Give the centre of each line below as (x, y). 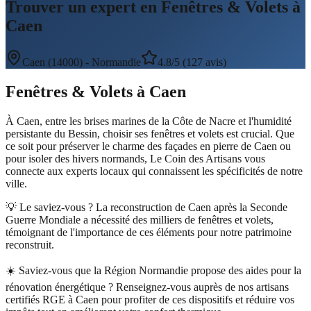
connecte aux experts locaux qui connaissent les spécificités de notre (154, 171)
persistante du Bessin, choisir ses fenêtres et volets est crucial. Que (150, 133)
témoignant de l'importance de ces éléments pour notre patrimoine (149, 232)
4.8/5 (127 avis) (192, 62)
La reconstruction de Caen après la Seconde (192, 207)
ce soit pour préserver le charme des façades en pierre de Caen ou (148, 146)
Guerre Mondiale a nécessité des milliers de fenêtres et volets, (140, 219)
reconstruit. (30, 244)
